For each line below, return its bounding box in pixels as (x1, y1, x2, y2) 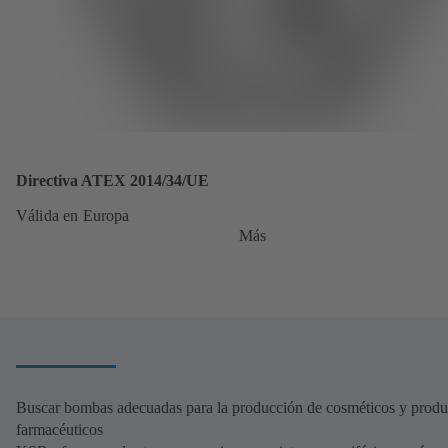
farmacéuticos (16, 420, 103, 438)
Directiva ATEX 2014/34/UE (16, 170, 209, 190)
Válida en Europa (16, 206, 130, 224)
